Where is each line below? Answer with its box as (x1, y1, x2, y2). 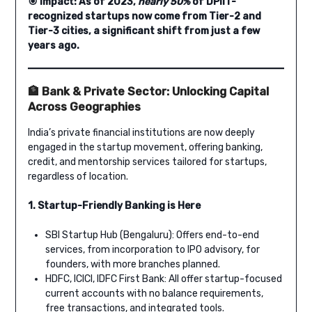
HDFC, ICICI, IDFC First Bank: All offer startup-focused (45, 273, 282, 286)
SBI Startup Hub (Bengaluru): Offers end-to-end (45, 229, 259, 242)
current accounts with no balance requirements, (45, 288, 263, 300)
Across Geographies (27, 100, 141, 114)
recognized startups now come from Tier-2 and (27, 10, 261, 23)
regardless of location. (27, 171, 128, 183)
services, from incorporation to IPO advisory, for (45, 244, 260, 256)
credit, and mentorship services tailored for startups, (27, 156, 267, 169)
